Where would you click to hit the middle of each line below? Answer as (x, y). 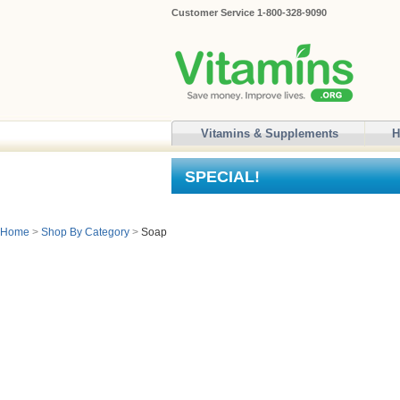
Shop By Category (85, 232)
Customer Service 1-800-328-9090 (249, 12)
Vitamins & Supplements (270, 133)
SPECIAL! (222, 177)
